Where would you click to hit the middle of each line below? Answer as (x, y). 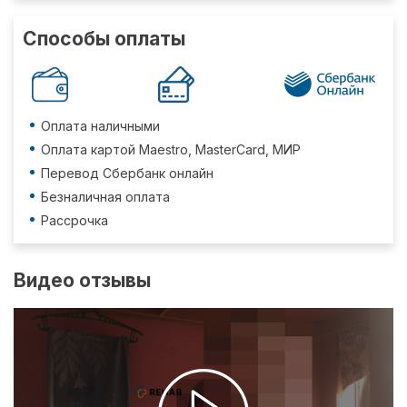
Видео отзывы (82, 280)
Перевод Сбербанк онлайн (127, 173)
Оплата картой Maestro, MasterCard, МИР (171, 149)
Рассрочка (74, 220)
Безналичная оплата (105, 196)
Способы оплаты (104, 38)
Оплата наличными (100, 125)
